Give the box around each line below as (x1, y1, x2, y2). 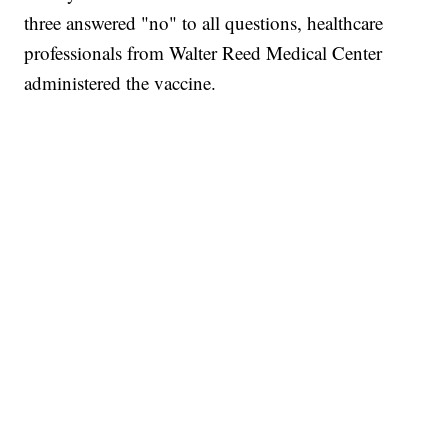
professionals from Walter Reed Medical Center (24, 40, 383, 66)
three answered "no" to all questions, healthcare (24, 10, 384, 36)
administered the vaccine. (24, 70, 217, 96)
